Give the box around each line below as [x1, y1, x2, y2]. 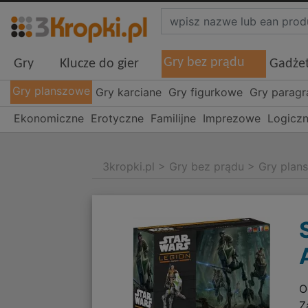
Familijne [151, 111, 196, 126]
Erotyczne [91, 111, 144, 126]
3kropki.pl [102, 159, 155, 174]
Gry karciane [96, 85, 162, 100]
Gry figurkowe [168, 85, 243, 100]
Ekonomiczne [14, 111, 84, 126]
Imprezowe [203, 111, 261, 126]
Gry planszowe [12, 84, 91, 98]
